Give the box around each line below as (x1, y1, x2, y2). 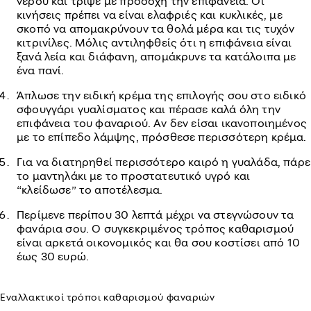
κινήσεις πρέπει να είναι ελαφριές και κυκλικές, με (17, 8, 283, 22)
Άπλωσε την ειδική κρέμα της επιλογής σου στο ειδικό (17, 88, 306, 102)
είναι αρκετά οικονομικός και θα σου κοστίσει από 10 (17, 235, 300, 249)
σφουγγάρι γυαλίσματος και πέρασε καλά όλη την (17, 102, 280, 116)
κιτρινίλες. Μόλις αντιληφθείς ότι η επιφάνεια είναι (17, 35, 292, 49)
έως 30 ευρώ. (17, 249, 90, 263)
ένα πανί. (17, 63, 65, 77)
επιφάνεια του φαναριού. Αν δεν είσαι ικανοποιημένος (17, 116, 307, 130)
